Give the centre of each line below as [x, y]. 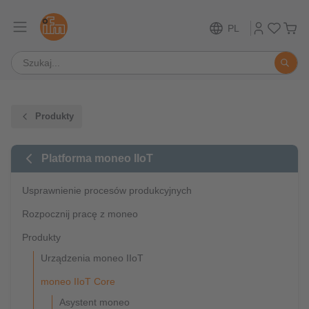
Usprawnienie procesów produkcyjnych [107, 190]
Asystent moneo [94, 302]
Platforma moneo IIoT [97, 158]
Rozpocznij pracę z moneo [80, 214]
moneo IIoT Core [78, 281]
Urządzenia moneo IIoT [92, 258]
